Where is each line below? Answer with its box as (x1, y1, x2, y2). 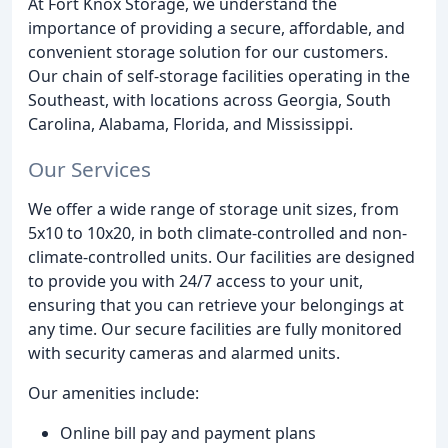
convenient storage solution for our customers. (28, 41, 388, 63)
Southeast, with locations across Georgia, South (28, 89, 391, 111)
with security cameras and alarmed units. (28, 341, 340, 364)
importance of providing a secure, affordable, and (28, 17, 405, 39)
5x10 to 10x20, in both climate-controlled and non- (28, 221, 407, 244)
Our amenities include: (28, 381, 199, 404)
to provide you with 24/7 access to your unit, (28, 269, 363, 292)
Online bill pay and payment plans (60, 421, 316, 444)
